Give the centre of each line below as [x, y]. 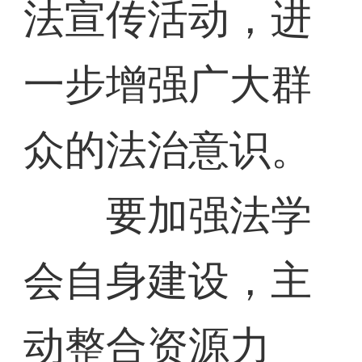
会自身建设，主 [168, 281]
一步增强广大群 [168, 85]
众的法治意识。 [168, 150]
